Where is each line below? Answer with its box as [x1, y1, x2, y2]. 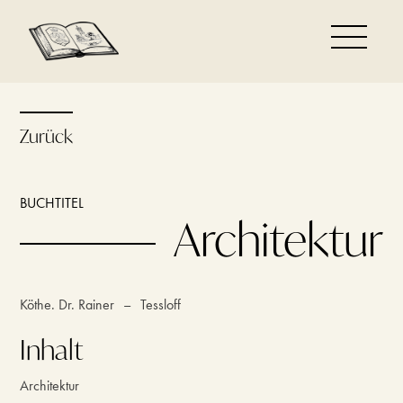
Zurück [20, 124, 74, 148]
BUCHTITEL [20, 193, 85, 213]
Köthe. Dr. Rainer [20, 294, 115, 314]
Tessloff [140, 294, 182, 314]
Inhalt [20, 331, 84, 367]
